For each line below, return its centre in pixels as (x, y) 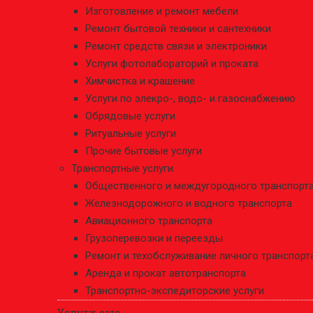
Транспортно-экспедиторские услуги (175, 291)
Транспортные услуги (122, 168)
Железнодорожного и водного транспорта (189, 203)
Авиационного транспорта (149, 221)
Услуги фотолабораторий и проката (172, 64)
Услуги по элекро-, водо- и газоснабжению (190, 99)
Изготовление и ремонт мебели (162, 11)
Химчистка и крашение (140, 81)
